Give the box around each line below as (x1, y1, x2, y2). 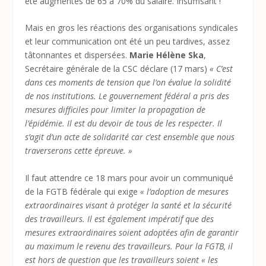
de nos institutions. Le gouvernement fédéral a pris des (25, 90, 230, 102)
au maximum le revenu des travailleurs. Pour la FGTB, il (25, 240, 233, 252)
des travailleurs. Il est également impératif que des (25, 213, 214, 224)
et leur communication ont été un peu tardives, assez (25, 36, 230, 47)
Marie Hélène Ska (129, 49, 204, 61)
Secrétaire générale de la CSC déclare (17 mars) (25, 63, 208, 75)
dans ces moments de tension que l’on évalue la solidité (25, 77, 232, 88)
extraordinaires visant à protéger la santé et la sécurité (25, 199, 232, 211)
